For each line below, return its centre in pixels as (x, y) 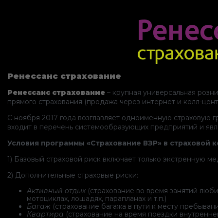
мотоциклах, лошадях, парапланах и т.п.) (97, 199)
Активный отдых (56, 191)
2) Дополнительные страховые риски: (73, 175)
